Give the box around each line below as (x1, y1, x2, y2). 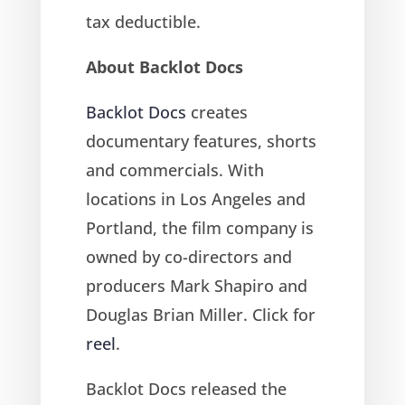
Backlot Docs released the (85, 377, 287, 400)
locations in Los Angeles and (85, 187, 306, 210)
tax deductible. (85, 10, 201, 33)
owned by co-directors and (85, 245, 292, 268)
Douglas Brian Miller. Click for (85, 303, 316, 325)
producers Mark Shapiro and (85, 274, 307, 297)
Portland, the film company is (85, 216, 314, 239)
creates (185, 100, 248, 123)
